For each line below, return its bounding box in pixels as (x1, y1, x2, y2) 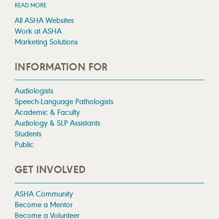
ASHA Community (15, 189, 73, 198)
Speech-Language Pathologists (15, 97, 113, 107)
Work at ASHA (15, 26, 62, 36)
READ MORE (15, 1, 46, 9)
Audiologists (15, 86, 53, 96)
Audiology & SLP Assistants (15, 118, 100, 128)
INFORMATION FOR (15, 61, 108, 74)
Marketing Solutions (15, 37, 78, 47)
